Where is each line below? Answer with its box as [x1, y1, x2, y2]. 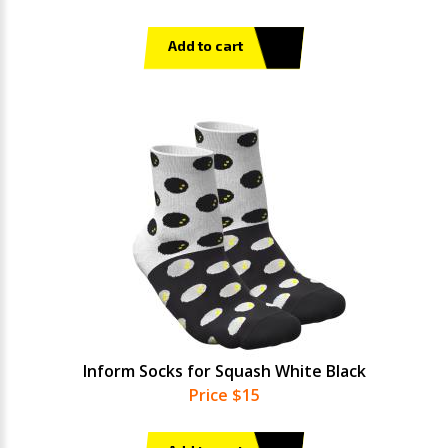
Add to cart [168, 37, 243, 54]
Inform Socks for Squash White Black [82, 360, 366, 382]
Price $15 [188, 384, 260, 406]
